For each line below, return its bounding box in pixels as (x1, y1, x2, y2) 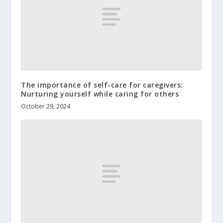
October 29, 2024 (21, 102, 71, 111)
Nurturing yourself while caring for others (21, 89, 179, 99)
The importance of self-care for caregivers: (21, 80, 183, 90)
